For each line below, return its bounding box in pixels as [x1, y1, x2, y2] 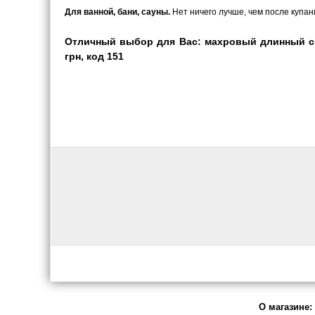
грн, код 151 [65, 51, 124, 62]
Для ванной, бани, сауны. [65, 7, 170, 17]
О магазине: [259, 302, 312, 312]
